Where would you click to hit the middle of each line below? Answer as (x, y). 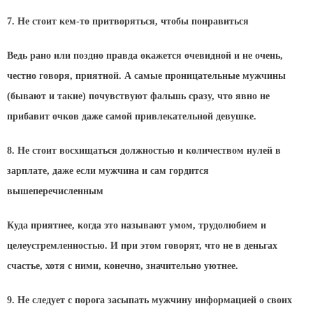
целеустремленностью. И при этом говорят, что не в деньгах (142, 245)
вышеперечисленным (55, 191)
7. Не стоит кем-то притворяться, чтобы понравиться (128, 22)
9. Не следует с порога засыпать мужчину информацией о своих (150, 300)
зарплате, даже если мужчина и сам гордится (108, 170)
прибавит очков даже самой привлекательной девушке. (132, 117)
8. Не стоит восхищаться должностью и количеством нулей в (144, 150)
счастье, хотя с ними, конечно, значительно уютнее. (123, 265)
